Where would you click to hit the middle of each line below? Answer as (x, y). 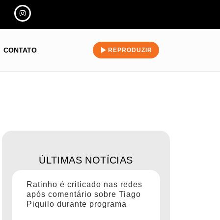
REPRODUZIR (130, 50)
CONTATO (20, 50)
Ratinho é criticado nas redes (84, 185)
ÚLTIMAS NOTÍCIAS (86, 160)
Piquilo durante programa (77, 204)
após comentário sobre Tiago (84, 194)
